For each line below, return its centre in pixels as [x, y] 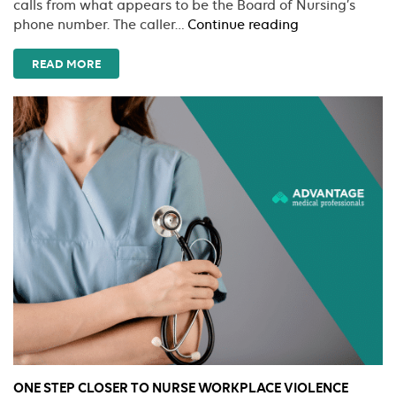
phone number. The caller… [100, 25]
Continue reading [243, 25]
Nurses [320, 122]
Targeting [329, 102]
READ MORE [66, 64]
